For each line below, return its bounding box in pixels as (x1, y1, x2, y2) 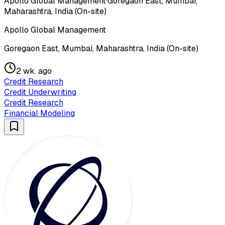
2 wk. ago (16, 65, 52, 76)
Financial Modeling (4, 107, 75, 119)
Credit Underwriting (4, 86, 76, 97)
